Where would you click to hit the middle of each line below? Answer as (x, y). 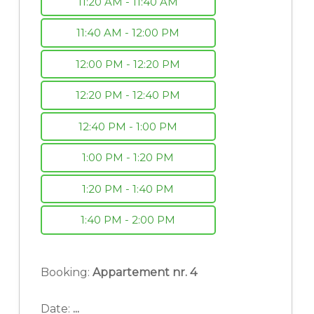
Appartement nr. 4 (144, 272)
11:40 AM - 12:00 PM (128, 33)
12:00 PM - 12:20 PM (128, 64)
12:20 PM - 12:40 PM (128, 95)
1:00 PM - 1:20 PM (128, 158)
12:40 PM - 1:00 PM (128, 126)
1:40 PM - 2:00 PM (128, 220)
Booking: (66, 272)
